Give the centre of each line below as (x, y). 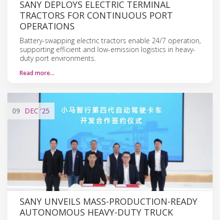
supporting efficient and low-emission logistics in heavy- (108, 49)
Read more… (37, 73)
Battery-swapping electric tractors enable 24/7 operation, (110, 40)
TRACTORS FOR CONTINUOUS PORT (96, 15)
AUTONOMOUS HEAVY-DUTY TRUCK (96, 212)
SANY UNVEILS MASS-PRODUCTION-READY (109, 201)
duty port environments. (58, 58)
